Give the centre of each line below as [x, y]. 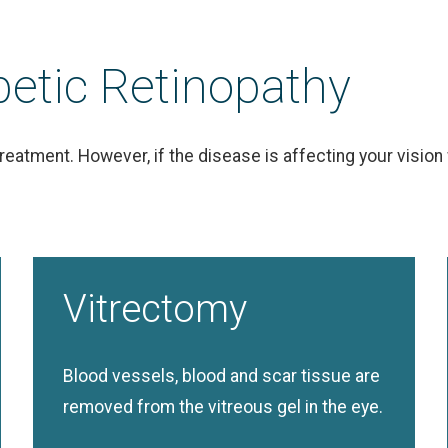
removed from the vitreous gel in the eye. [223, 407]
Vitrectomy [155, 308]
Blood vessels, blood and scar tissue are [222, 376]
